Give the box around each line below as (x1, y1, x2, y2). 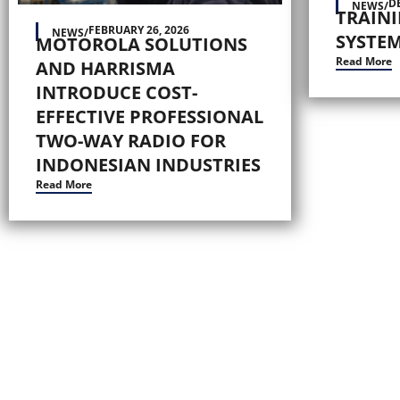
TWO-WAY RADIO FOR (36, 129, 226, 154)
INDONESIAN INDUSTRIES (36, 153, 261, 178)
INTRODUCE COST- (36, 80, 197, 105)
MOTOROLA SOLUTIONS (36, 32, 247, 57)
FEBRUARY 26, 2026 (88, 22, 189, 38)
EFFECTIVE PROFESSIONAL (36, 104, 263, 129)
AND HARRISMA (36, 56, 175, 81)
